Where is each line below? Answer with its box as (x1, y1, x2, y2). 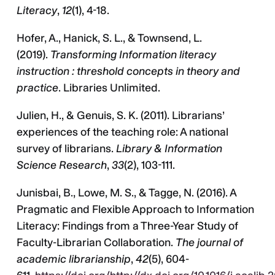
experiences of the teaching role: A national (17, 125, 228, 139)
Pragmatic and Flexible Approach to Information (17, 203, 254, 217)
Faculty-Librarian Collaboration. (17, 236, 176, 250)
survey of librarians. (17, 142, 116, 156)
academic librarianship (17, 252, 131, 266)
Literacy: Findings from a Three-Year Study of (17, 219, 238, 233)
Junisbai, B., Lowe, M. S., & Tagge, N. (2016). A (17, 186, 236, 200)
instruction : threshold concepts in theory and (17, 64, 240, 79)
